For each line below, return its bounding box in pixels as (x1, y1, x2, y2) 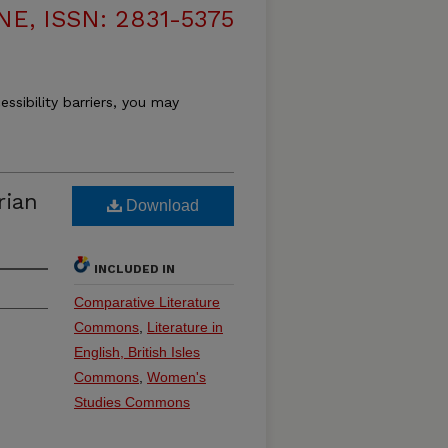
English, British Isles (74, 344, 200, 360)
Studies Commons (74, 394, 190, 410)
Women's (147, 369, 206, 385)
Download (122, 197, 199, 214)
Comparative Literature (74, 294, 220, 310)
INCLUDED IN (94, 262, 175, 276)
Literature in (147, 319, 223, 335)
